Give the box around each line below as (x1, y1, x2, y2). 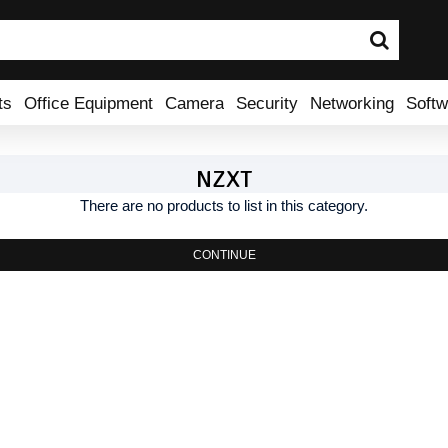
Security (236, 93, 298, 112)
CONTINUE (192, 248, 256, 262)
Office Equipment (24, 93, 153, 112)
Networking (310, 93, 394, 112)
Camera (165, 93, 224, 112)
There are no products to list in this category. (80, 197, 368, 214)
